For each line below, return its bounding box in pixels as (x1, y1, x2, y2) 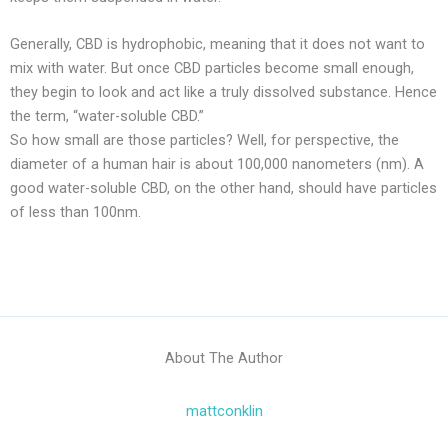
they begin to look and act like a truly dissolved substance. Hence (10, 82, 437, 101)
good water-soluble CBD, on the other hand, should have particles (10, 178, 437, 197)
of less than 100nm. (10, 202, 141, 221)
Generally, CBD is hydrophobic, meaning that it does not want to (10, 34, 425, 53)
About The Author (165, 348, 283, 367)
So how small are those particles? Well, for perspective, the (10, 130, 399, 149)
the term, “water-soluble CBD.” (10, 106, 204, 125)
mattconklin (185, 401, 263, 420)
